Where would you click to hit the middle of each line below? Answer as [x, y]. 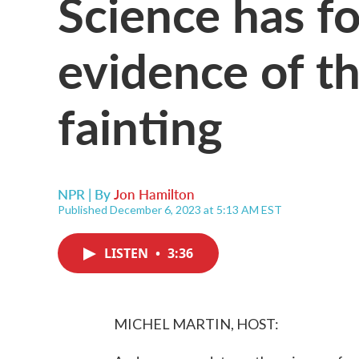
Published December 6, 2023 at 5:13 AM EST [170, 210]
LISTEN [128, 253]
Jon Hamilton [154, 194]
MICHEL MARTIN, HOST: [196, 324]
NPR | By [86, 194]
